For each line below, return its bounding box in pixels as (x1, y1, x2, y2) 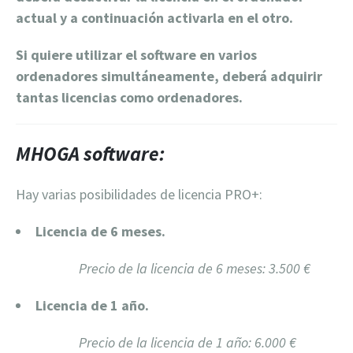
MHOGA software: (16, 141, 165, 166)
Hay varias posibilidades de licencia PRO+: (16, 185, 262, 203)
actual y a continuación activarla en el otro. (16, 9, 293, 27)
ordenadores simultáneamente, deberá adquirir (16, 67, 322, 85)
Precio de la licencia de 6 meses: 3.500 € (79, 259, 310, 277)
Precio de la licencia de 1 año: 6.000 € (79, 333, 296, 351)
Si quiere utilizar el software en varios (16, 46, 257, 64)
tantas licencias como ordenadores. (16, 88, 243, 106)
